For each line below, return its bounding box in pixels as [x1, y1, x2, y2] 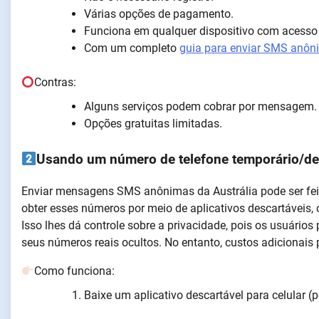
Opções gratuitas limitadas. [84, 117, 222, 131]
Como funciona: [34, 263, 115, 278]
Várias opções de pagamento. [84, 7, 236, 21]
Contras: [34, 75, 77, 90]
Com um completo [84, 41, 179, 56]
